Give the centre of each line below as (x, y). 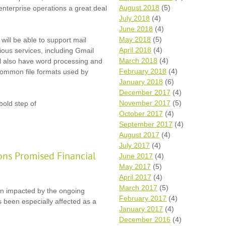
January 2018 (141, 82)
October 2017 (141, 114)
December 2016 (145, 219)
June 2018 (136, 29)
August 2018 (139, 8)
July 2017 (134, 145)
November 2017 (145, 103)
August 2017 (139, 135)
